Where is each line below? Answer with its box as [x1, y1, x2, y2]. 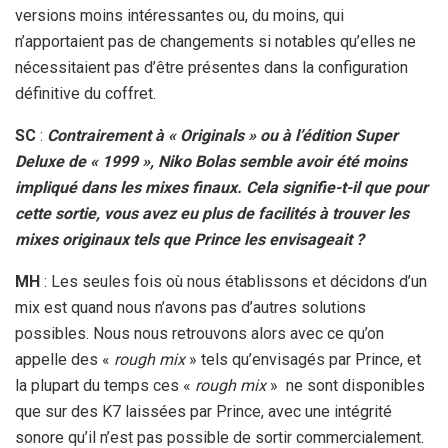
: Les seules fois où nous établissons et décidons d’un [40, 272, 427, 292]
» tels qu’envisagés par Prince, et [185, 350, 421, 370]
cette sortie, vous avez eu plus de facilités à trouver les [15, 204, 409, 224]
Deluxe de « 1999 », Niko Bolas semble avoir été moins [15, 152, 407, 172]
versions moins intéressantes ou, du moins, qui [15, 6, 344, 26]
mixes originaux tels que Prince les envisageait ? [15, 230, 364, 250]
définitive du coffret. [15, 84, 156, 104]
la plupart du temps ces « [15, 376, 195, 396]
